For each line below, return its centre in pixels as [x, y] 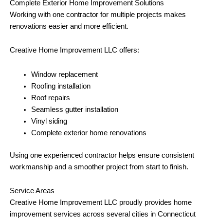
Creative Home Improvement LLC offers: [74, 50]
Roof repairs [50, 98]
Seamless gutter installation [74, 109]
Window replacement [64, 74]
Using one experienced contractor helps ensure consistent [102, 155]
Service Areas [32, 191]
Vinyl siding [49, 121]
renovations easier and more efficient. [69, 26]
